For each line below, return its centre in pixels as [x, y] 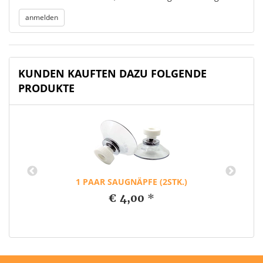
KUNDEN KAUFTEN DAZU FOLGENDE [112, 73]
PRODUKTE [46, 88]
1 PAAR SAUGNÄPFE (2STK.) [131, 182]
